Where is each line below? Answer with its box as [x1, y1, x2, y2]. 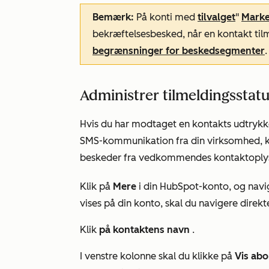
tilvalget [198, 11, 235, 23]
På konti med [134, 11, 198, 23]
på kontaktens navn [99, 224, 192, 235]
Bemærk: [92, 11, 134, 23]
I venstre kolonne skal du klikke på [80, 250, 235, 262]
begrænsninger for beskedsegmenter [92, 45, 265, 56]
